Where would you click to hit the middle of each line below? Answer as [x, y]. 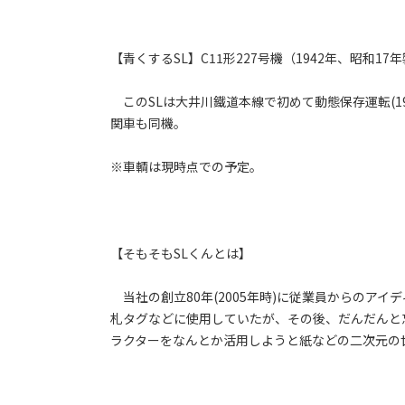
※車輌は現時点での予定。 [186, 167]
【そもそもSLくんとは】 [181, 254]
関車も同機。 [148, 123]
